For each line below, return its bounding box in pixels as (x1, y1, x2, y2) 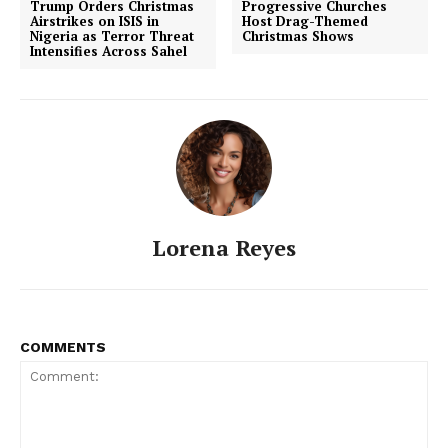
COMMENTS (20, 338, 106, 355)
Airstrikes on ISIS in (30, 11, 159, 30)
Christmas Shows (242, 26, 355, 45)
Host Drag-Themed (242, 11, 369, 30)
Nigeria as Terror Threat (30, 26, 194, 45)
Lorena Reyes (152, 232, 296, 262)
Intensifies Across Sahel (30, 41, 187, 60)
